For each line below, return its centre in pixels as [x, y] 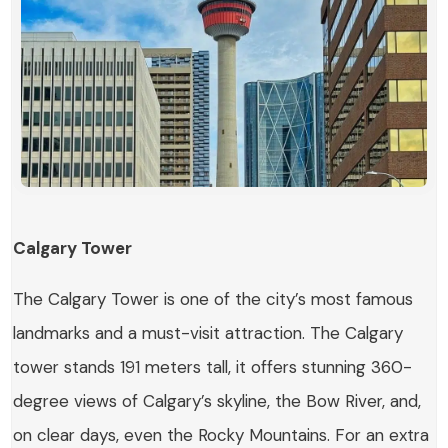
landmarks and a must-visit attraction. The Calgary [208, 332]
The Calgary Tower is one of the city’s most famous [213, 298]
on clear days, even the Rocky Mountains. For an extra [221, 434]
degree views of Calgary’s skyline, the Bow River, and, [217, 400]
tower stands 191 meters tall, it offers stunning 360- [213, 366]
